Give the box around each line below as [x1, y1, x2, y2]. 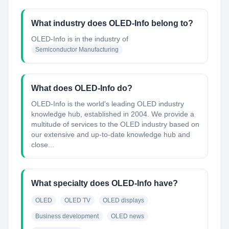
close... [31, 141, 54, 149]
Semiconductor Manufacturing [35, 46, 119, 53]
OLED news [111, 213, 144, 220]
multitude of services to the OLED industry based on [31, 120, 199, 128]
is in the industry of [65, 35, 128, 43]
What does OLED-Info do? [31, 84, 132, 93]
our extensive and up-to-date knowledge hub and [31, 130, 190, 139]
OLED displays [103, 197, 144, 204]
